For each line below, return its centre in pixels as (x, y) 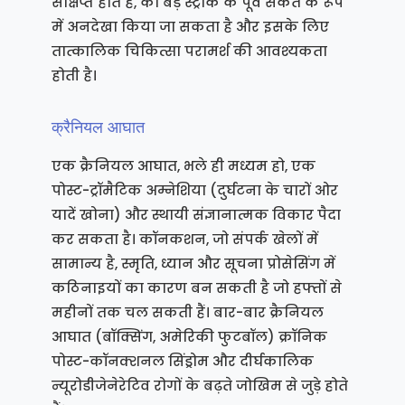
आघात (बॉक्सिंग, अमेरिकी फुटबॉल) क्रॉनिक (189, 337)
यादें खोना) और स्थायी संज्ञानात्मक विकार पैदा (196, 215)
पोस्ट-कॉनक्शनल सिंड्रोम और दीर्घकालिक (182, 362)
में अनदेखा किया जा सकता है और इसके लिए (190, 27)
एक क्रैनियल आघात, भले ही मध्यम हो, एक (183, 166)
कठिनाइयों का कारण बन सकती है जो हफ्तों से (196, 288)
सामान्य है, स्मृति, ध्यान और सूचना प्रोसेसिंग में (193, 264)
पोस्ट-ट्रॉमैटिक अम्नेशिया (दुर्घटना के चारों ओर (194, 191)
